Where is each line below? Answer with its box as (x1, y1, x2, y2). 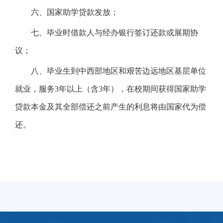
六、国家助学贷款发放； (31, 8, 118, 17)
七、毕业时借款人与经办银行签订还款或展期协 (31, 28, 198, 37)
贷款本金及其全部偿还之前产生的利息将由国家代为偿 (15, 103, 206, 111)
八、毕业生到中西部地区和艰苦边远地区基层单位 (31, 67, 206, 76)
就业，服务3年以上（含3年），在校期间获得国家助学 (15, 85, 206, 94)
